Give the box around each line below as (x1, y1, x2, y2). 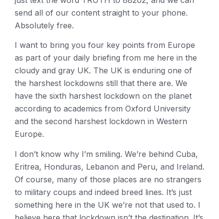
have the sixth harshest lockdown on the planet (15, 91, 192, 101)
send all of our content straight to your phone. (15, 8, 188, 18)
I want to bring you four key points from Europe (15, 40, 195, 50)
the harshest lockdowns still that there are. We (15, 78, 187, 88)
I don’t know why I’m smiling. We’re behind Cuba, (15, 149, 198, 159)
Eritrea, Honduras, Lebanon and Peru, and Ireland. (15, 161, 204, 172)
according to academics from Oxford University (15, 104, 191, 114)
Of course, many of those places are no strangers (15, 174, 201, 184)
